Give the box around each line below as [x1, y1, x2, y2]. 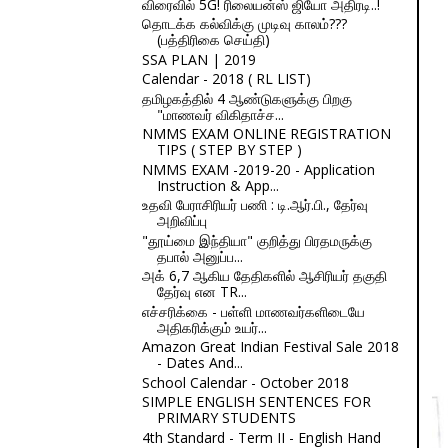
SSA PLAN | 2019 [141, 49, 256, 69]
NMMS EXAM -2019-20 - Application [141, 159, 375, 179]
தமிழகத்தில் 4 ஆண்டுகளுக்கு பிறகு [141, 88, 352, 108]
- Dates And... [156, 353, 243, 372]
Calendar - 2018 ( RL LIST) [141, 69, 311, 88]
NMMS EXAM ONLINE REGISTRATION [141, 124, 391, 143]
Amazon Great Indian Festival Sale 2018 [141, 337, 399, 356]
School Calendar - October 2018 [141, 372, 349, 392]
